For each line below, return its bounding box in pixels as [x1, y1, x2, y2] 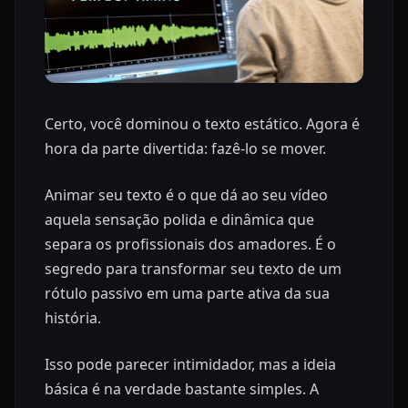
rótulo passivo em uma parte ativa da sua [45, 283, 330, 304]
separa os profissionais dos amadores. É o [45, 234, 336, 255]
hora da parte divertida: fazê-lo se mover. [45, 138, 326, 159]
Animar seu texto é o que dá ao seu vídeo [45, 185, 328, 206]
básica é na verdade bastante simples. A [45, 379, 319, 400]
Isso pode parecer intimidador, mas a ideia [45, 354, 336, 375]
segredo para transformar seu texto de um [45, 259, 342, 280]
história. [45, 308, 101, 329]
